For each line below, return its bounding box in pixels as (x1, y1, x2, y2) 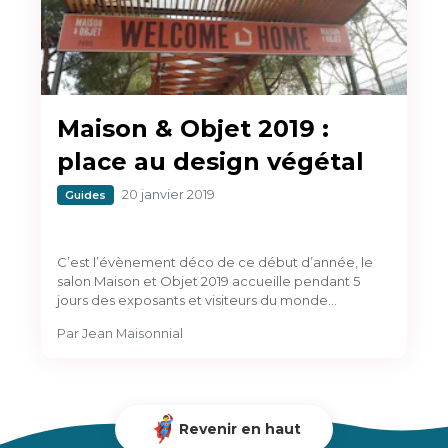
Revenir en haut (179, 419, 301, 438)
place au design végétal (57, 146, 364, 176)
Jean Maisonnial (82, 325, 183, 341)
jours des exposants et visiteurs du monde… (57, 291, 337, 308)
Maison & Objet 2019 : (57, 113, 329, 143)
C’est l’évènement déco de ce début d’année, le (57, 253, 373, 270)
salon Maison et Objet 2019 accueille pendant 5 (57, 272, 360, 289)
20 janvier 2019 (122, 186, 215, 202)
